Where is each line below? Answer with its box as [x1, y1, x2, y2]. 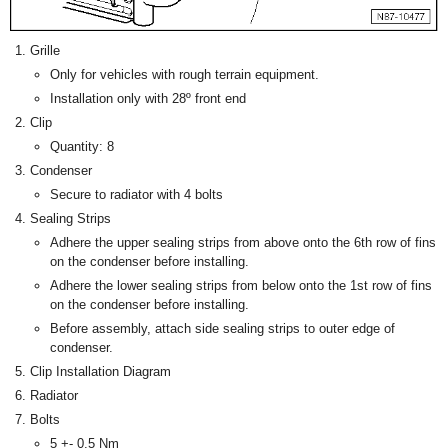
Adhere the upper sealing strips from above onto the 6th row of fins [50, 235, 436, 251]
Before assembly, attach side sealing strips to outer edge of [50, 321, 395, 337]
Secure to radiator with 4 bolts [50, 187, 223, 203]
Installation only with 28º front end [50, 91, 246, 107]
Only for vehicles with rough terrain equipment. [50, 67, 319, 83]
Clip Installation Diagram [30, 364, 171, 380]
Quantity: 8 [50, 139, 114, 155]
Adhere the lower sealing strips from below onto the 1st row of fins [50, 278, 432, 294]
